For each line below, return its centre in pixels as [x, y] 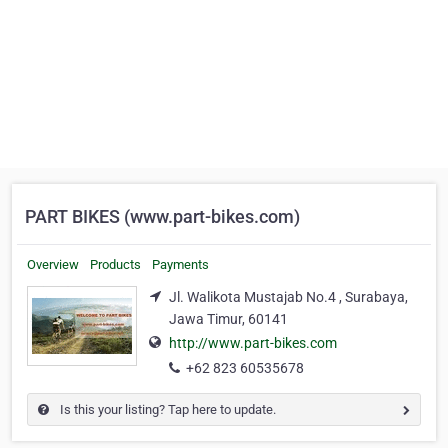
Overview [53, 264]
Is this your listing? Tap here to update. [166, 410]
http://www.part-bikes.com [253, 343]
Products [115, 264]
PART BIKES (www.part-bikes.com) [162, 216]
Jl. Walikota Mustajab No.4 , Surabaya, [288, 297]
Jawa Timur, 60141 [228, 319]
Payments [180, 264]
